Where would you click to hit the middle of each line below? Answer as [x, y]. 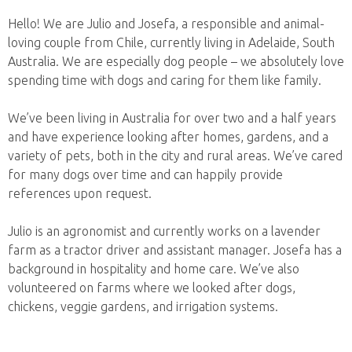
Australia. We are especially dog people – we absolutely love [176, 61]
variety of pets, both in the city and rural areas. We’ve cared [175, 155]
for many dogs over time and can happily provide [145, 174]
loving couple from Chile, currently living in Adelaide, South [171, 42]
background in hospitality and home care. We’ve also [154, 268]
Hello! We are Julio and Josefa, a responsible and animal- [166, 23]
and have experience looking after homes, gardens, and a [168, 136]
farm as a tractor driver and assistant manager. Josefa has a [175, 249]
